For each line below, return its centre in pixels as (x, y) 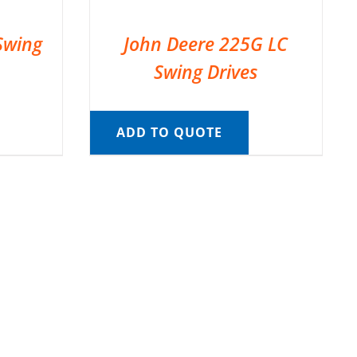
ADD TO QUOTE (169, 132)
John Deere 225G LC (206, 43)
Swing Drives (206, 71)
